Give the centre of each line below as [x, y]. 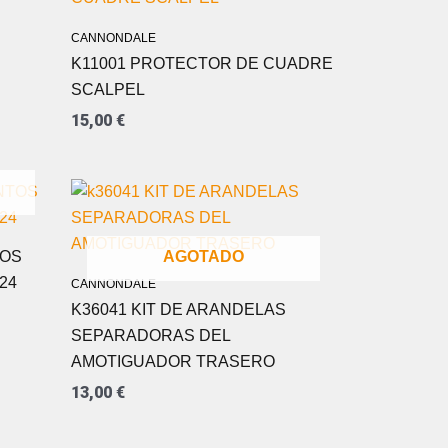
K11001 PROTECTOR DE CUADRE [202, 64]
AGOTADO [203, 256]
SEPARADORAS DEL [150, 336]
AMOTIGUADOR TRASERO [173, 362]
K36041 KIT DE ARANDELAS [178, 310]
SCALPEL [108, 90]
